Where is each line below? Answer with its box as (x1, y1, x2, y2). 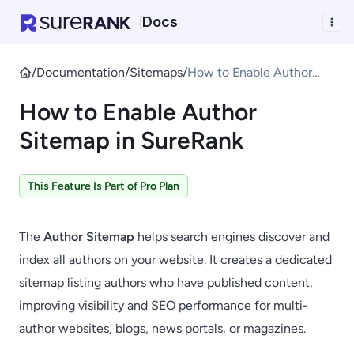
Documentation (36, 65, 125, 80)
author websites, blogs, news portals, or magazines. (19, 321, 306, 336)
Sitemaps (130, 65, 183, 80)
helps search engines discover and (134, 229, 330, 244)
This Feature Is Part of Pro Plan (28, 179, 179, 193)
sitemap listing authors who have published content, (19, 275, 313, 290)
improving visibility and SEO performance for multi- (19, 298, 308, 313)
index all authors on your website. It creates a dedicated (19, 252, 332, 267)
